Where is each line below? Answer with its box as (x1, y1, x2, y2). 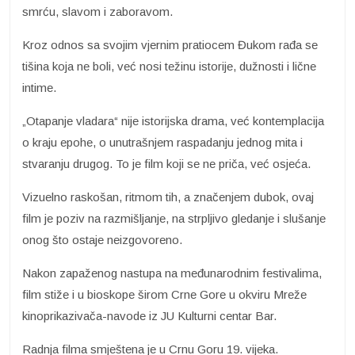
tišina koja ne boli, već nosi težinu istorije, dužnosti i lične (22, 59, 316, 73)
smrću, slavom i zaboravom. (22, 4, 173, 18)
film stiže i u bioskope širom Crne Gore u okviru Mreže (22, 287, 307, 301)
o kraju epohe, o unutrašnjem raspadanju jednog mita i (22, 135, 303, 149)
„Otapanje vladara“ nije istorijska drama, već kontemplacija (22, 113, 324, 128)
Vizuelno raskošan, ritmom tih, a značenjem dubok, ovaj (22, 189, 314, 204)
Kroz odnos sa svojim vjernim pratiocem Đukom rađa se (22, 37, 318, 52)
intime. (22, 80, 56, 94)
